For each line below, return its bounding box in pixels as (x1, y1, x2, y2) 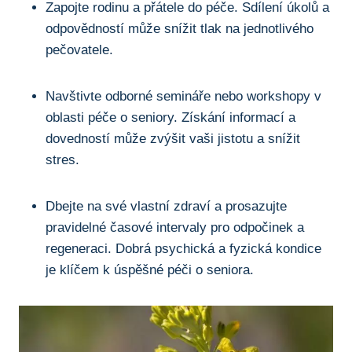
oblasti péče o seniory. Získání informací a (46, 110, 295, 126)
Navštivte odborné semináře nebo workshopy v (46, 89, 321, 104)
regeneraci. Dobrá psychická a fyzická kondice (46, 241, 321, 257)
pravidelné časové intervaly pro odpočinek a (46, 220, 304, 236)
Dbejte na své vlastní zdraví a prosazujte (46, 199, 287, 214)
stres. (46, 152, 79, 168)
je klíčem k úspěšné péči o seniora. (46, 262, 254, 278)
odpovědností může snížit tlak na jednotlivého (46, 21, 313, 37)
